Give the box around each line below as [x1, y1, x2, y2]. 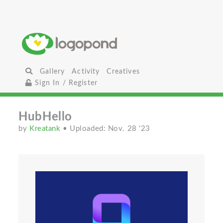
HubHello [18, 111, 72, 123]
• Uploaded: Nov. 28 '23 [63, 125, 150, 132]
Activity [72, 68, 100, 75]
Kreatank [29, 125, 63, 132]
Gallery [40, 68, 65, 75]
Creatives [107, 68, 140, 75]
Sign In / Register [32, 79, 98, 87]
